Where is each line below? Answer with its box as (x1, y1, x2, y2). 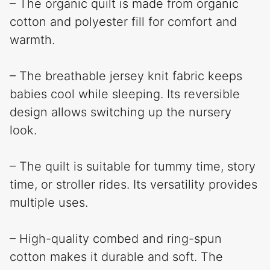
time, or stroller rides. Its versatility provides (10, 177, 257, 192)
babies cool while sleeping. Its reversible (10, 87, 240, 102)
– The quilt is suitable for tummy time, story (10, 159, 256, 174)
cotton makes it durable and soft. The (10, 250, 223, 265)
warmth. (10, 33, 55, 48)
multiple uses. (10, 195, 88, 210)
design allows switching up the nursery (10, 105, 231, 120)
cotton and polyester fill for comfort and (10, 14, 237, 30)
